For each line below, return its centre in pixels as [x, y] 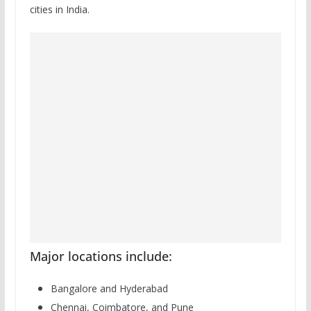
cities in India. [59, 9]
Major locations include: [101, 256]
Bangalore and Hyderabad [109, 288]
